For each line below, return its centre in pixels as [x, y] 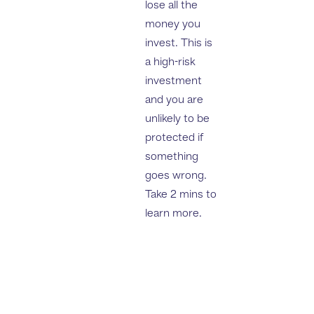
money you [173, 25]
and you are [175, 100]
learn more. [174, 214]
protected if [175, 138]
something [172, 157]
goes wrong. [176, 176]
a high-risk [171, 62]
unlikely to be [178, 119]
